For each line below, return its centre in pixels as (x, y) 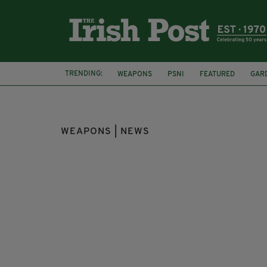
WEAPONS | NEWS (105, 132)
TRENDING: (84, 74)
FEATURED (217, 74)
